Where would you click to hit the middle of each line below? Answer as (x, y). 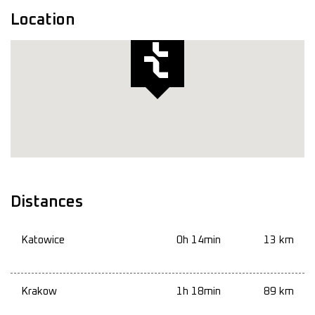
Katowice (43, 240)
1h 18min (198, 292)
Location (43, 20)
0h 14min (198, 240)
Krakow (39, 292)
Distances (47, 202)
